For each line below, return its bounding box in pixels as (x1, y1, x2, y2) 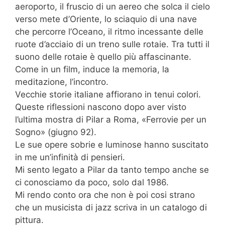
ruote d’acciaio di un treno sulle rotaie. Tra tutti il (15, 39, 209, 49)
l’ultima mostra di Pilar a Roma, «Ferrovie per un (15, 114, 206, 125)
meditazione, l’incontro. (15, 76, 108, 87)
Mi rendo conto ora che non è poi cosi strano (15, 189, 195, 200)
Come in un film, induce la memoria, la (15, 64, 169, 74)
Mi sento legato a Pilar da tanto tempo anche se (15, 164, 209, 175)
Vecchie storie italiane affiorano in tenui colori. (15, 89, 201, 99)
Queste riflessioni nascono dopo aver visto (15, 101, 186, 112)
